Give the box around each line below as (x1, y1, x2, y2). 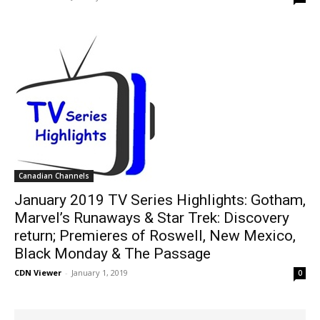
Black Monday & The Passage (14, 245, 211, 263)
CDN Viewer (14, 267, 61, 279)
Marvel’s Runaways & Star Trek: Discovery (14, 209, 289, 227)
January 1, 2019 (71, 267, 128, 279)
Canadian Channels (19, 171, 89, 181)
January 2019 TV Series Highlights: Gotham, (14, 191, 306, 209)
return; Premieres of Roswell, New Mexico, (14, 227, 296, 245)
